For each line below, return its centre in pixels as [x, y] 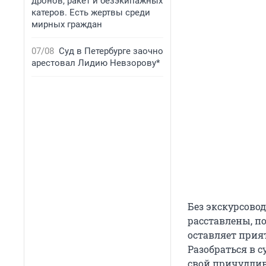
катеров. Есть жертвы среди [91, 12]
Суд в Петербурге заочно [111, 51]
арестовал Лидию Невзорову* [96, 63]
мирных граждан [67, 24]
